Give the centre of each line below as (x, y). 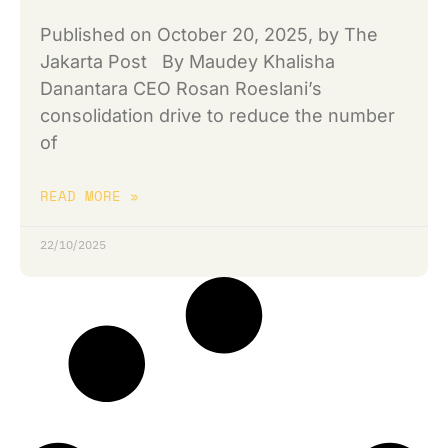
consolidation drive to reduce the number (217, 116)
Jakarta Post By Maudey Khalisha (192, 62)
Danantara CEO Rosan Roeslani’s (181, 89)
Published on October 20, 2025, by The (209, 35)
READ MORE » (89, 196)
